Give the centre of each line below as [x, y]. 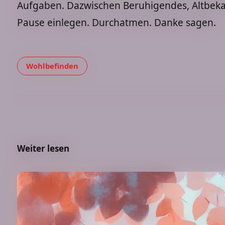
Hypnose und [76, 70]
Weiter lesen [43, 148]
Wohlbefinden [52, 66]
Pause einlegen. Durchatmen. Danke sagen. [117, 22]
